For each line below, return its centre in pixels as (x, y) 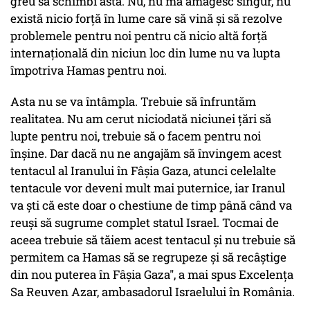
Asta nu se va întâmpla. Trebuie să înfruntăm (133, 102)
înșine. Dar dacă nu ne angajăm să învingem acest (146, 154)
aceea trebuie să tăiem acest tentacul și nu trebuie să (153, 240)
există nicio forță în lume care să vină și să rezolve (146, 19)
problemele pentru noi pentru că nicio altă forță (139, 36)
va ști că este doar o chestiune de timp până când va (151, 206)
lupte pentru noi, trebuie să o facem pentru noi (136, 136)
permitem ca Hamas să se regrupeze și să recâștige (148, 257)
